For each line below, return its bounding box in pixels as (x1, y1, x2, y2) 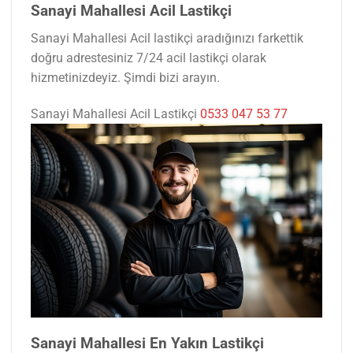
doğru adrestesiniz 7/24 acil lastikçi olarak (31, 50, 266, 65)
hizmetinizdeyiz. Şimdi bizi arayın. (31, 69, 220, 85)
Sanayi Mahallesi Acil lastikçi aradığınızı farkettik (31, 30, 303, 46)
